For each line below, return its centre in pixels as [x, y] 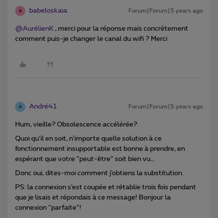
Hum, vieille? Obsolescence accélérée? [76, 125]
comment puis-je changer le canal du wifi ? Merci [92, 39]
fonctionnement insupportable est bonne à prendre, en [100, 149]
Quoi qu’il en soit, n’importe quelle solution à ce [88, 139]
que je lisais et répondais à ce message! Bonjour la [93, 198]
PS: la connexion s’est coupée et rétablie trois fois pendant [106, 188]
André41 [43, 107]
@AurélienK [34, 29]
